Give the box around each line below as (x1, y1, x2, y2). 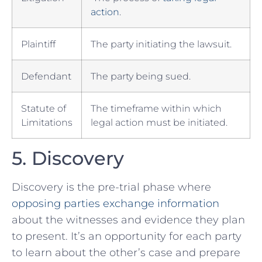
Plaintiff (21, 38, 56, 50)
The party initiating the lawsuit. (91, 38, 232, 50)
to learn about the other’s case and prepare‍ (12, 246, 240, 260)
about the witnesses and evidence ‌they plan (12, 213, 245, 227)
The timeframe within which (91, 102, 222, 115)
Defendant (21, 70, 71, 82)
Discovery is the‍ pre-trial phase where (12, 181, 211, 194)
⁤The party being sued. (91, 70, 191, 82)
